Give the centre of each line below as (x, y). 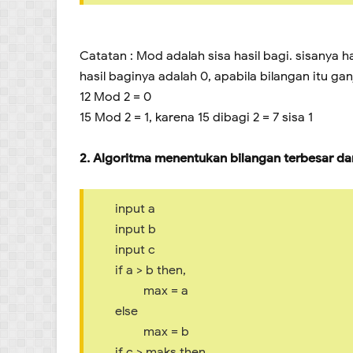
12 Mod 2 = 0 (115, 97)
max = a (152, 290)
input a (135, 208)
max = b (152, 331)
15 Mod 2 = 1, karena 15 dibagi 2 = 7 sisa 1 (196, 117)
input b (136, 229)
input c (135, 249)
